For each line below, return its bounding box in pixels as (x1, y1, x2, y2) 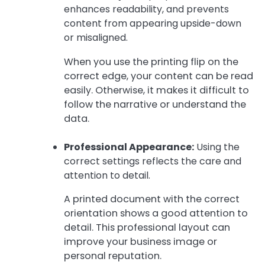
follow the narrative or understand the (64, 97, 246, 111)
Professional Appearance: (64, 140, 194, 154)
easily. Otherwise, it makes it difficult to (64, 83, 249, 97)
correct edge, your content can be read (64, 69, 253, 83)
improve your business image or (64, 234, 217, 248)
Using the (194, 140, 240, 154)
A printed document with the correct (64, 192, 240, 206)
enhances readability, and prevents (64, 2, 229, 17)
